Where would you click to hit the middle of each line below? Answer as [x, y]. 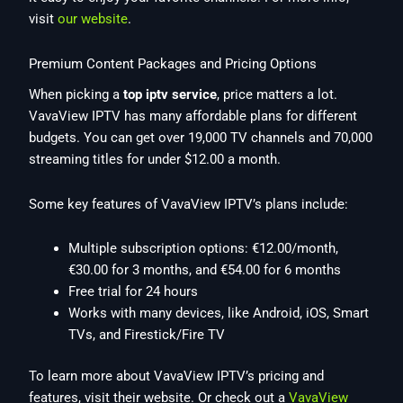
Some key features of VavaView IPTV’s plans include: [189, 204]
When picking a [76, 95]
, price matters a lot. [278, 95]
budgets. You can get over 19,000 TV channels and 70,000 [201, 138]
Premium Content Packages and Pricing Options [173, 64]
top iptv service [170, 95]
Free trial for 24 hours [134, 292]
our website [93, 19]
